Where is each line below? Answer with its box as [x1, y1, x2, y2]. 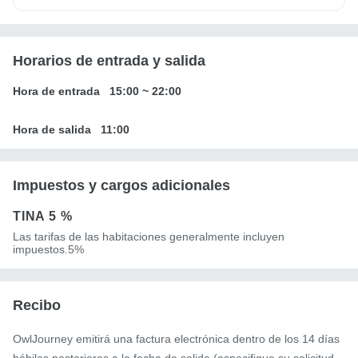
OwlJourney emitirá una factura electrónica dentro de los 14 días [13, 332, 340, 346]
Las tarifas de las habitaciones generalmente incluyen [13, 230, 284, 244]
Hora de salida [13, 123, 91, 137]
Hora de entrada [13, 85, 100, 98]
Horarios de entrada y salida [13, 53, 205, 70]
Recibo [13, 297, 61, 314]
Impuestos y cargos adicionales [13, 177, 230, 194]
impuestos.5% [13, 243, 84, 257]
